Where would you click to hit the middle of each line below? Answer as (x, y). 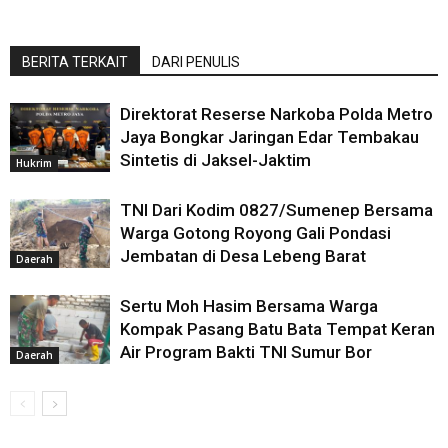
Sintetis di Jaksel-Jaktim (215, 160)
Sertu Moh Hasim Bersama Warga (249, 306)
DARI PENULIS (196, 62)
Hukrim (34, 163)
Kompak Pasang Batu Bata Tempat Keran (277, 329)
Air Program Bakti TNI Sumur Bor (246, 352)
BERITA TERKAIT (75, 62)
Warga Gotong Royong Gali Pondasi (255, 233)
